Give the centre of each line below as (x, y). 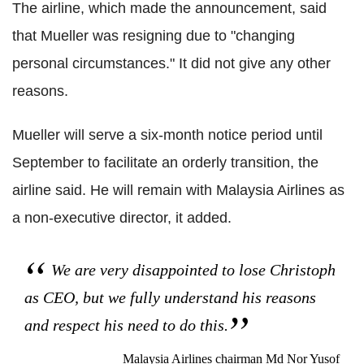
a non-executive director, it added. (122, 217)
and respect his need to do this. (126, 325)
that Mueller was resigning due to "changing (154, 35)
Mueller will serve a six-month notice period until (167, 134)
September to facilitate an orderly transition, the (165, 162)
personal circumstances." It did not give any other (171, 63)
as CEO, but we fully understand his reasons (170, 297)
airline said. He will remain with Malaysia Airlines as (178, 190)
